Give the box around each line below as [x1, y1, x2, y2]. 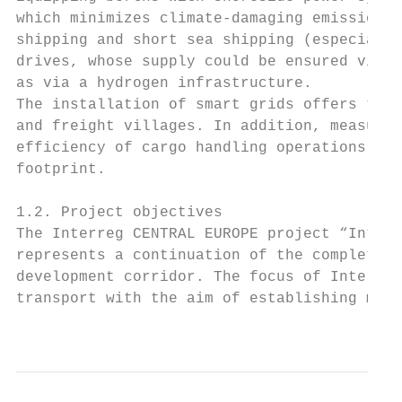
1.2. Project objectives [16, 205, 223, 221]
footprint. [16, 162, 106, 178]
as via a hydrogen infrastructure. [16, 75, 312, 92]
